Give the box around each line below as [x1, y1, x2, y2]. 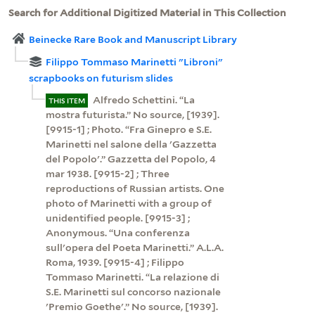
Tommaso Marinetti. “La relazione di [45, 271, 219, 283]
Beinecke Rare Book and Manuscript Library [29, 33, 238, 45]
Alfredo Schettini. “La [92, 94, 195, 105]
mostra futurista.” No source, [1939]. [45, 108, 219, 120]
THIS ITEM [48, 96, 85, 105]
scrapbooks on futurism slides [28, 72, 173, 84]
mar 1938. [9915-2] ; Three [45, 167, 169, 179]
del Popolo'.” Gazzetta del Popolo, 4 [45, 153, 216, 165]
